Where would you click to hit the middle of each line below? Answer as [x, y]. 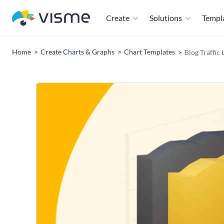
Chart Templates [149, 52]
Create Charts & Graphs [77, 52]
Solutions [166, 18]
